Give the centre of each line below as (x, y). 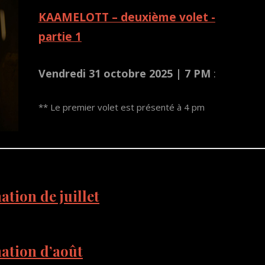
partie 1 (60, 37)
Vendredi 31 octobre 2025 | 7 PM (124, 73)
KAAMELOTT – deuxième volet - (127, 17)
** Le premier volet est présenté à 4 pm (121, 107)
